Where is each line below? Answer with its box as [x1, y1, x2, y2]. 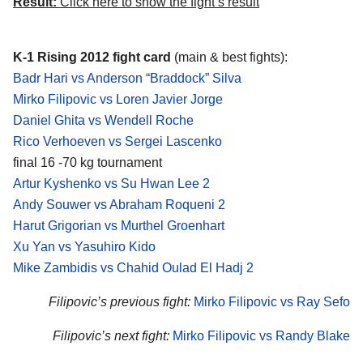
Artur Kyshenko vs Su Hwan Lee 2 [13, 177, 210, 191]
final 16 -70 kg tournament [13, 156, 162, 170]
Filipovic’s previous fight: [49, 295, 190, 310]
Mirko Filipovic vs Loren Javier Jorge [13, 92, 223, 107]
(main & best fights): [171, 50, 288, 65]
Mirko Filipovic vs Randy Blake [173, 328, 350, 343]
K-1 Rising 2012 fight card [13, 50, 171, 65]
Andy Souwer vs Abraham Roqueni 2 [13, 198, 225, 212]
